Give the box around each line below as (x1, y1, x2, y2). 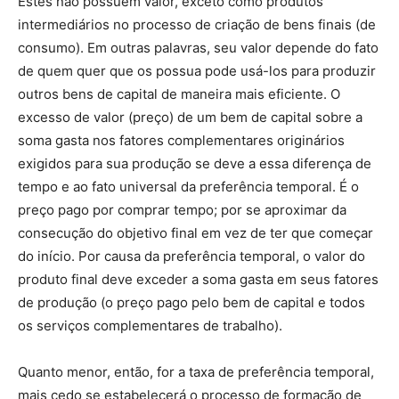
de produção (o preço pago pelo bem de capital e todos (18, 294, 365, 311)
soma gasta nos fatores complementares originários (18, 132, 345, 149)
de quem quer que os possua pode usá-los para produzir (18, 62, 376, 79)
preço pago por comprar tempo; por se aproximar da (18, 201, 346, 218)
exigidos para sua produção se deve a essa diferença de (18, 155, 371, 172)
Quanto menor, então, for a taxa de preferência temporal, (18, 363, 374, 380)
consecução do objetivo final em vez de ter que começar (18, 224, 373, 241)
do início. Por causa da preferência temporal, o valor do (18, 248, 365, 265)
